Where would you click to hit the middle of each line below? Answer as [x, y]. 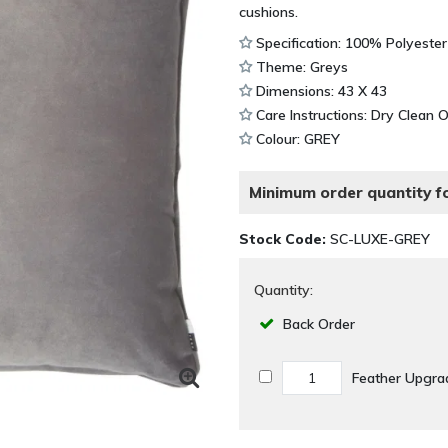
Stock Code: [282, 238]
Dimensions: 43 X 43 [319, 90]
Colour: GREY [296, 138]
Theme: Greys [300, 66]
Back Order [319, 323]
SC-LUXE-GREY [378, 238]
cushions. [268, 11]
